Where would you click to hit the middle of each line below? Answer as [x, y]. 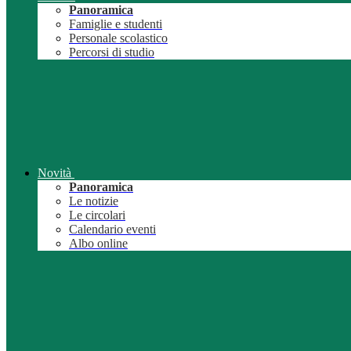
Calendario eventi [112, 230]
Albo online [98, 244]
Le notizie [94, 201]
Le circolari [97, 215]
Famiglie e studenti [116, 24]
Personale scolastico [118, 38]
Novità [54, 173]
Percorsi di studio [112, 52]
